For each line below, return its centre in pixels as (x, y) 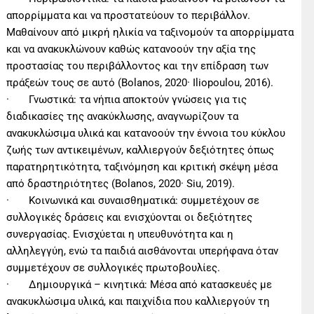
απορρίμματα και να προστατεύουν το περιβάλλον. (129, 15)
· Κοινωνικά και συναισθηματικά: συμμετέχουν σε (133, 200)
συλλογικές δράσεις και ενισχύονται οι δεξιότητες (130, 217)
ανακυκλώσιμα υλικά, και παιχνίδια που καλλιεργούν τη (138, 301)
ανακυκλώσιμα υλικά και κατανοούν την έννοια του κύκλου (146, 133)
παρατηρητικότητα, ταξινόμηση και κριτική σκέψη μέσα (142, 166)
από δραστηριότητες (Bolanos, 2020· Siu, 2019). (121, 183)
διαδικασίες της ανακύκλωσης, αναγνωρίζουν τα (123, 116)
